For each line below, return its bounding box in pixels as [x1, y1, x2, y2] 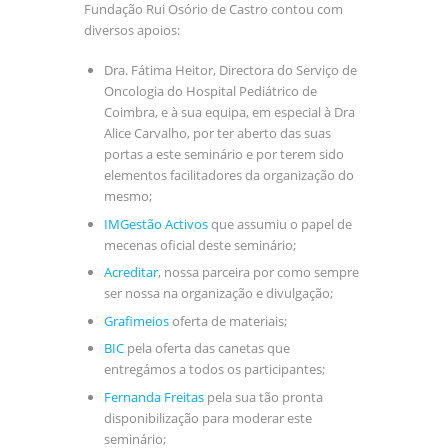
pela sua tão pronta [203, 387, 323, 406]
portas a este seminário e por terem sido [103, 145, 344, 164]
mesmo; [103, 187, 152, 206]
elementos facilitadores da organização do [103, 166, 354, 185]
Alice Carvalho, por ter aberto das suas [103, 124, 331, 143]
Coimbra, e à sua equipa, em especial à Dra [103, 103, 355, 122]
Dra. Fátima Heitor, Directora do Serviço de [103, 61, 357, 80]
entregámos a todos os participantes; [103, 360, 325, 379]
